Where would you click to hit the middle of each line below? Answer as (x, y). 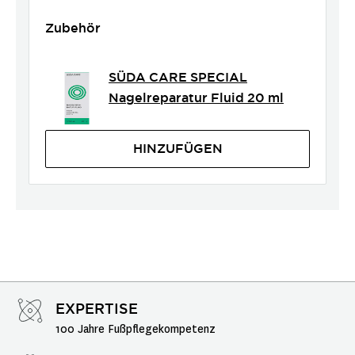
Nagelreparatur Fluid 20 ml (196, 98)
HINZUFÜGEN (177, 149)
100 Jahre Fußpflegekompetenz (136, 329)
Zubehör (73, 28)
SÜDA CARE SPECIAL (178, 77)
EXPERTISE (97, 309)
